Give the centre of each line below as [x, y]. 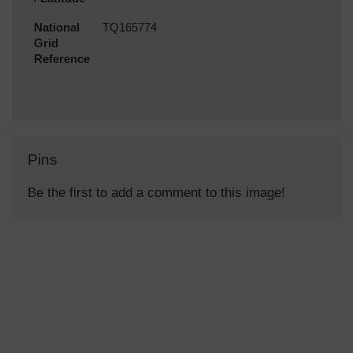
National [57, 27]
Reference [62, 59]
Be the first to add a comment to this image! [156, 192]
